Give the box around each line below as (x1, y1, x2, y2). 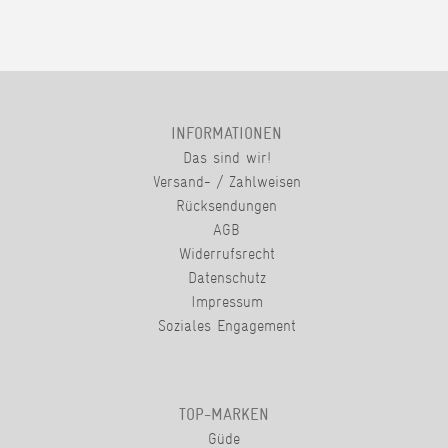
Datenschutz (187, 268, 266, 288)
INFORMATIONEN (171, 124, 282, 144)
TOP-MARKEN (179, 405, 269, 425)
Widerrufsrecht (178, 244, 275, 264)
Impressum (190, 292, 263, 312)
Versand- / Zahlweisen (152, 172, 301, 192)
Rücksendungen (176, 196, 277, 216)
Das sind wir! (182, 148, 271, 168)
